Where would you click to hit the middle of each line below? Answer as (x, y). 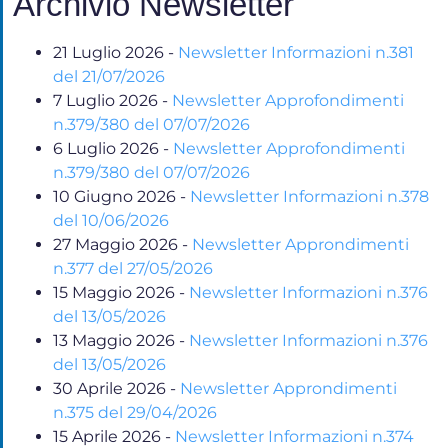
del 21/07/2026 (109, 76)
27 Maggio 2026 (115, 244)
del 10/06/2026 (111, 220)
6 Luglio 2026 (106, 148)
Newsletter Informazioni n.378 (309, 196)
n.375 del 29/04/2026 (135, 412)
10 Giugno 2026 (114, 196)
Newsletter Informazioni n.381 (296, 52)
